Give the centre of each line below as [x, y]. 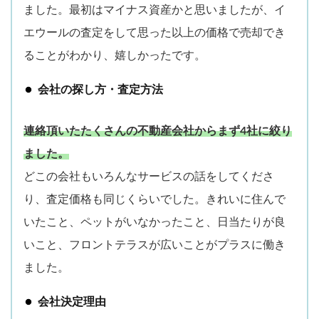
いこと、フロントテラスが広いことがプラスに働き [155, 245]
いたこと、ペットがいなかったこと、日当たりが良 [155, 222]
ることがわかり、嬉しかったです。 [115, 55]
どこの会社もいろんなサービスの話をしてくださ [149, 176]
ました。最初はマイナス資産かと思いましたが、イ [155, 10]
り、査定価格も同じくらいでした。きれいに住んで [155, 199]
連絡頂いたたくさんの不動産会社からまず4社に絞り [158, 131]
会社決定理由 [72, 302]
